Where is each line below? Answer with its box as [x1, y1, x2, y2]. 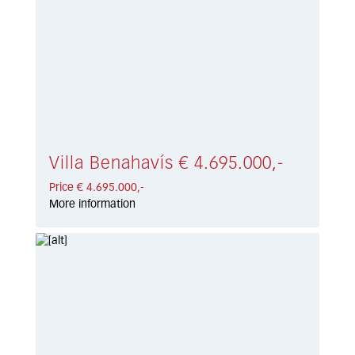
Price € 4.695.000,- [49, 182, 145, 194]
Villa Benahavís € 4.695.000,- [49, 155, 284, 174]
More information [49, 199, 136, 211]
